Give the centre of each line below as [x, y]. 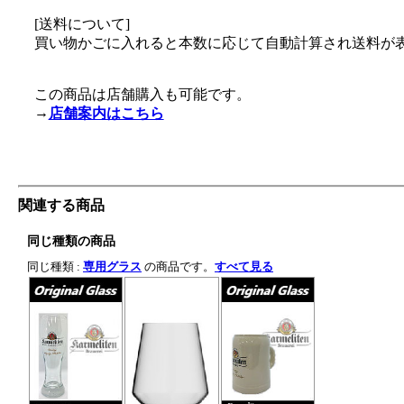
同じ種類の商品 [71, 241]
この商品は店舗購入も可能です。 [142, 94]
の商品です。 [178, 266]
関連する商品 [61, 205]
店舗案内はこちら [106, 113]
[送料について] [82, 24]
